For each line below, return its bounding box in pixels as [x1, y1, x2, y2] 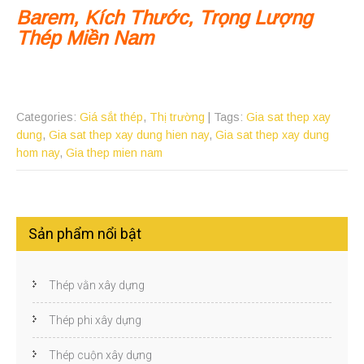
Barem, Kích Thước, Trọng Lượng [16, 6, 312, 29]
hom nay [16, 146, 59, 160]
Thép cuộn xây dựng [49, 349, 152, 362]
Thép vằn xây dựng [49, 279, 145, 292]
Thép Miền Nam [16, 27, 154, 50]
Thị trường [149, 110, 205, 124]
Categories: [16, 110, 80, 124]
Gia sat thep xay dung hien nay [49, 128, 209, 142]
